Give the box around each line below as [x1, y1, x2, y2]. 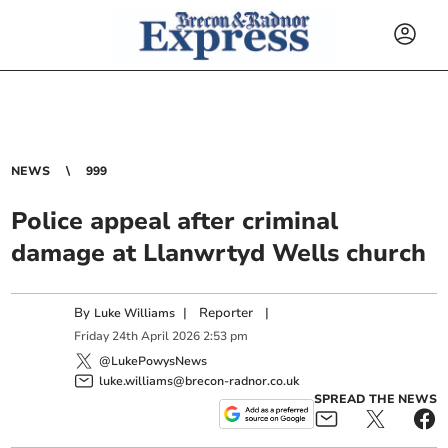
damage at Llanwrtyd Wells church [11, 237, 427, 269]
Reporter [199, 304, 254, 322]
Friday [74, 328, 110, 345]
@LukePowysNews [99, 352, 208, 369]
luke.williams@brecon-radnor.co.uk [99, 372, 300, 389]
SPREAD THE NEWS [313, 390, 437, 407]
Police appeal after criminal [11, 205, 339, 237]
